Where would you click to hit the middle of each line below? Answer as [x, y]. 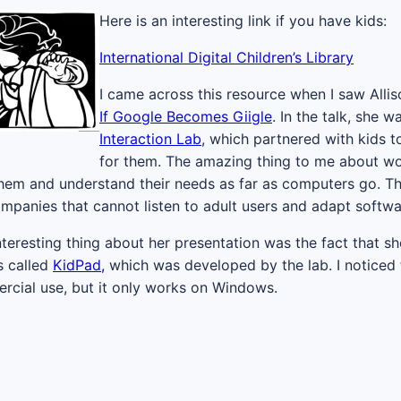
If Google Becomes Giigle [186, 117]
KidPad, [79, 265]
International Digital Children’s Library [226, 58]
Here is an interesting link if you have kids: [243, 21]
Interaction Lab [150, 139]
